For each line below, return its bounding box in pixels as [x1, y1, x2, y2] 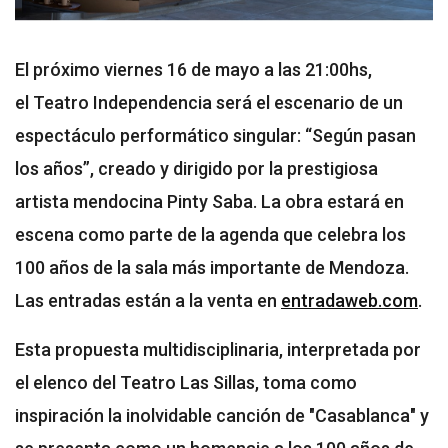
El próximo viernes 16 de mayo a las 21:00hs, [15, 59, 372, 81]
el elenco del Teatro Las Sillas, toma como [15, 372, 357, 394]
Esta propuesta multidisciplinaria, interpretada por [15, 339, 421, 361]
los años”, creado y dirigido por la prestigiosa [15, 158, 378, 180]
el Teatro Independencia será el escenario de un [15, 92, 403, 114]
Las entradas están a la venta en [15, 290, 281, 312]
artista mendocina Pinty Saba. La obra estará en [15, 191, 404, 213]
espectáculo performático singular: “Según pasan [15, 125, 416, 147]
